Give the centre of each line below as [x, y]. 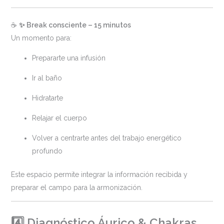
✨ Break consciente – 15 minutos [75, 25]
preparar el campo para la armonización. [76, 188]
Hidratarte [47, 98]
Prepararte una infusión [68, 58]
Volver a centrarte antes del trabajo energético [106, 138]
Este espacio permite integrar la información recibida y [99, 175]
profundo [47, 151]
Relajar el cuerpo [59, 118]
